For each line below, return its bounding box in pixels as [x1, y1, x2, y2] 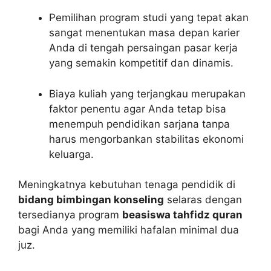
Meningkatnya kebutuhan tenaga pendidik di [18, 178, 235, 191]
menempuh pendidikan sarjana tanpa [49, 117, 230, 130]
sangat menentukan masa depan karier [49, 27, 240, 39]
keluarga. [49, 148, 94, 160]
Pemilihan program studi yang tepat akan [49, 11, 249, 24]
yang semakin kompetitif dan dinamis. [49, 57, 233, 70]
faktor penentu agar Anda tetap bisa [49, 102, 226, 115]
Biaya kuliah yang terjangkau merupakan [49, 87, 246, 100]
